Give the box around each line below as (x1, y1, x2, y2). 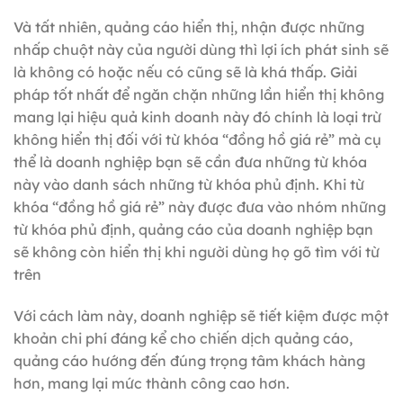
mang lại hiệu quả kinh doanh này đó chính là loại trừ (13, 107, 381, 126)
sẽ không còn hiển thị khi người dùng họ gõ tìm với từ (13, 242, 380, 261)
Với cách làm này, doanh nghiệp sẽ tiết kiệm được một (13, 306, 389, 325)
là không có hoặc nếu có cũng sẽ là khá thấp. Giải (13, 62, 357, 81)
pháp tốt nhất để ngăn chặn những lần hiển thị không (13, 85, 384, 103)
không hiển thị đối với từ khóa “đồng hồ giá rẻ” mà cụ (13, 130, 381, 148)
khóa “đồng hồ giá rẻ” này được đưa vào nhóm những (13, 197, 386, 216)
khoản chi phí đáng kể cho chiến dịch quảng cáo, (13, 328, 353, 347)
